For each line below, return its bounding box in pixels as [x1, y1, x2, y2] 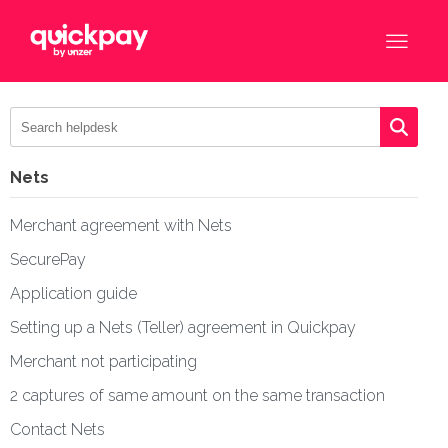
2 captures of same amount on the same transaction [10, 386, 385, 406]
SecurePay [10, 250, 86, 270]
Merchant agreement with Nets [10, 216, 232, 236]
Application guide [10, 284, 137, 304]
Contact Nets [10, 420, 105, 440]
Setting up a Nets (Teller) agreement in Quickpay [10, 318, 356, 338]
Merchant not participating [10, 352, 197, 372]
